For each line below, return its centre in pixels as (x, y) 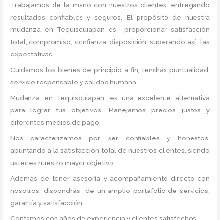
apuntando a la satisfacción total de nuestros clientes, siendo (110, 150)
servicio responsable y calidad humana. (74, 82)
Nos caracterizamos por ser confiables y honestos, (110, 138)
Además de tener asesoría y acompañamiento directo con (110, 178)
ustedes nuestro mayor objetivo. (64, 162)
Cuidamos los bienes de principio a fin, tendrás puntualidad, (110, 70)
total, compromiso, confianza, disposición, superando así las (110, 42)
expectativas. (32, 54)
